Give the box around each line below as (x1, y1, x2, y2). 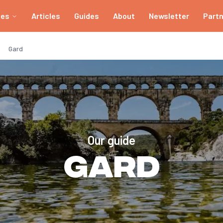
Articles (31, 11, 60, 21)
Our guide (88, 133, 135, 148)
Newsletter (148, 11, 189, 21)
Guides (74, 11, 99, 21)
